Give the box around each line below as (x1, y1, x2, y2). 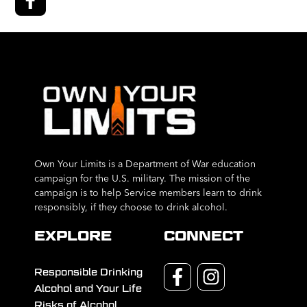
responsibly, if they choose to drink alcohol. (34, 201, 228, 214)
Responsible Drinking (34, 267, 143, 278)
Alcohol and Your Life (34, 283, 142, 295)
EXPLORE (34, 228, 112, 245)
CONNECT (164, 228, 243, 245)
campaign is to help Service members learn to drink (34, 186, 262, 199)
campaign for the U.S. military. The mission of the (34, 172, 250, 185)
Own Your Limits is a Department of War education (34, 158, 256, 171)
